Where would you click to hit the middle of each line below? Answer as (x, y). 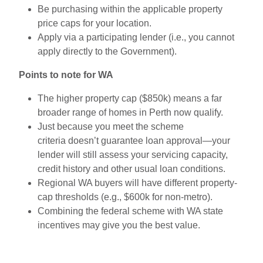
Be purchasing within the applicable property (130, 9)
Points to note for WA (66, 75)
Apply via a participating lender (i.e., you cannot (136, 37)
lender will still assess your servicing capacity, (133, 154)
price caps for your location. (96, 23)
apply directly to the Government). (107, 51)
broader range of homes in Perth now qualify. (130, 112)
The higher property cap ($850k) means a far (130, 98)
